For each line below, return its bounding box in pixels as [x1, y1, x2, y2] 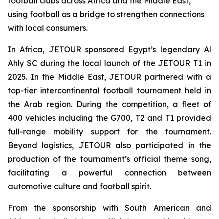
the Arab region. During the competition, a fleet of [8, 99, 211, 109]
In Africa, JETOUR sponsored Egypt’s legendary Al [8, 44, 211, 55]
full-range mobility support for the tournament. [8, 127, 211, 137]
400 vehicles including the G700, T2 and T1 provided [8, 113, 211, 123]
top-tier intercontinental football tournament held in [8, 86, 211, 96]
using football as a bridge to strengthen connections [8, 9, 204, 20]
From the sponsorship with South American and [8, 203, 211, 213]
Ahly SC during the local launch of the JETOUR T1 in [8, 58, 211, 68]
